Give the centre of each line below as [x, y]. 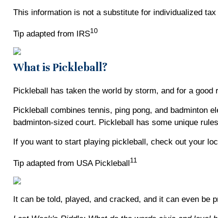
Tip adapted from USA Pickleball [71, 163]
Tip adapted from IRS [51, 34]
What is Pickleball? [60, 68]
